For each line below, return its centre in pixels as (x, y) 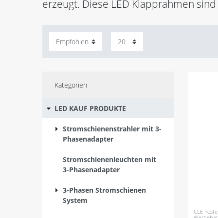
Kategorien (71, 85)
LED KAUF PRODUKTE (90, 108)
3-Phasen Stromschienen (104, 190)
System (75, 200)
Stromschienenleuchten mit (109, 159)
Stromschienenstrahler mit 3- (112, 128)
